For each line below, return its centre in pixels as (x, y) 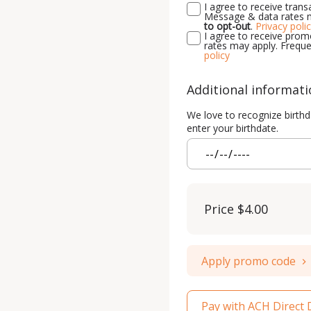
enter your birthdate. (233, 128)
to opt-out (227, 26)
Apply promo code (249, 261)
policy (217, 55)
